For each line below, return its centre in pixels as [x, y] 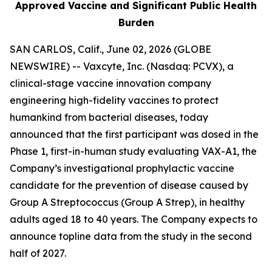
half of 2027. [38, 253]
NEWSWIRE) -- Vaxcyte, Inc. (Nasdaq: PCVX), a [122, 66]
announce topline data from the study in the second [131, 236]
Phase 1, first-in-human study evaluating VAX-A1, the [133, 151]
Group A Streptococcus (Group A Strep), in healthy [127, 202]
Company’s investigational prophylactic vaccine [122, 168]
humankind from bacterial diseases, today [109, 117]
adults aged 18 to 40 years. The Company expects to [134, 219]
